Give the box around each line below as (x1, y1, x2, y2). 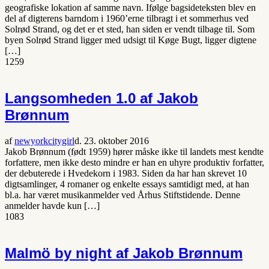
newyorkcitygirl (14, 136, 74, 147)
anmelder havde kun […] (5, 201, 100, 211)
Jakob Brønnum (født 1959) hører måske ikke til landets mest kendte (5, 147, 264, 157)
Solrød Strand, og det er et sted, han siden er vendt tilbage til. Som (5, 24, 255, 35)
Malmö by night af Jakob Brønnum (5, 245, 243, 262)
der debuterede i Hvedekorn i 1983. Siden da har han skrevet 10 (5, 168, 247, 179)
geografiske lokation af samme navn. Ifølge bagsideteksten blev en (5, 2, 256, 13)
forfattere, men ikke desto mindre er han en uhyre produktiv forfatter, (5, 157, 264, 168)
